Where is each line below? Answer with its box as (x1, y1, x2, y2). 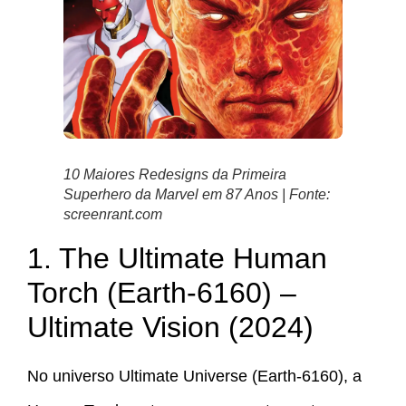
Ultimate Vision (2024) (27, 310, 314, 343)
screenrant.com (63, 206, 162, 222)
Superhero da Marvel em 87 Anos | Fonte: (63, 186, 330, 202)
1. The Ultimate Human (27, 241, 327, 275)
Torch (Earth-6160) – (27, 275, 296, 309)
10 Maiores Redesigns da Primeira (63, 166, 286, 182)
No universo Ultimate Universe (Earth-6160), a (27, 366, 362, 385)
